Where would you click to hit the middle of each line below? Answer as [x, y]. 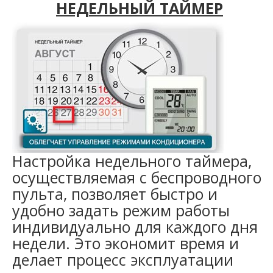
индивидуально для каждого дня [135, 226]
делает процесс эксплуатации [123, 259]
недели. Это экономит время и [126, 243]
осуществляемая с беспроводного [137, 177]
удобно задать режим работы [121, 210]
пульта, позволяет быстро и [115, 193]
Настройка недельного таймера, [132, 161]
